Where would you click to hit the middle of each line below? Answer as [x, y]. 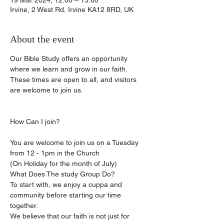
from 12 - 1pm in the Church [55, 153]
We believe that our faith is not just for [71, 216]
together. [24, 205]
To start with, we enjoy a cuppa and [67, 184]
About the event [42, 39]
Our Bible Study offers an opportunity [70, 58]
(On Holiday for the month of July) [63, 163]
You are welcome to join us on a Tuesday [75, 142]
